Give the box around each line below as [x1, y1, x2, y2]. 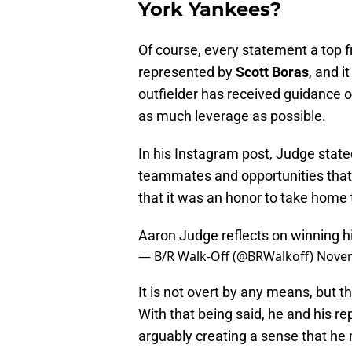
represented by [138, 64, 236, 81]
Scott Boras [236, 64, 309, 81]
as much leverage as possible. [138, 108, 326, 125]
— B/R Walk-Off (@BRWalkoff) [138, 247, 317, 266]
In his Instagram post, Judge [138, 145, 318, 163]
